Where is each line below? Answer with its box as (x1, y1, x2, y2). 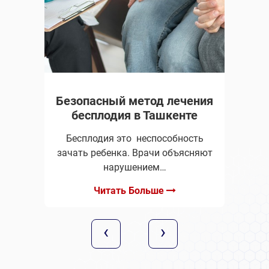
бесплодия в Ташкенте (71, 108, 198, 122)
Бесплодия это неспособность (65, 133, 204, 144)
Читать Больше (93, 185, 166, 196)
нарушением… (103, 162, 166, 173)
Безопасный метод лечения (56, 94, 213, 108)
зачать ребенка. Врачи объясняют (56, 147, 213, 159)
